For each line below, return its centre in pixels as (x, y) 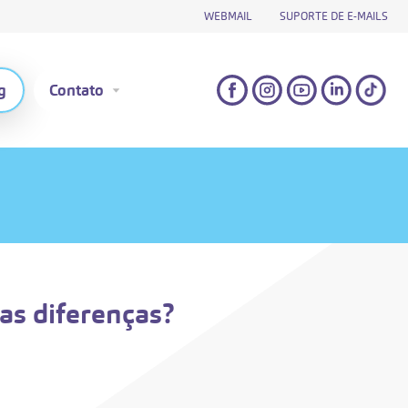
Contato (76, 90)
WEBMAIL (228, 16)
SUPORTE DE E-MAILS (334, 16)
